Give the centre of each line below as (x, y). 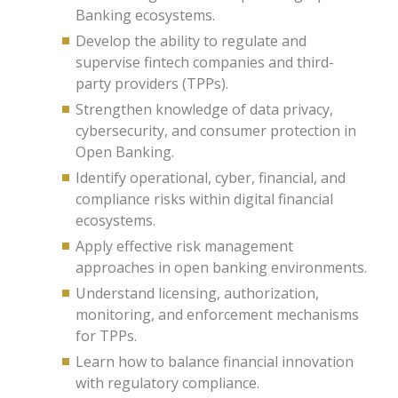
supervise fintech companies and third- (205, 62)
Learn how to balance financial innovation (215, 362)
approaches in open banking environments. (221, 267)
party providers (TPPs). (152, 84)
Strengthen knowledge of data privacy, (204, 109)
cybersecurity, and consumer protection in (216, 131)
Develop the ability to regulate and (191, 41)
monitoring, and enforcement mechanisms (217, 314)
